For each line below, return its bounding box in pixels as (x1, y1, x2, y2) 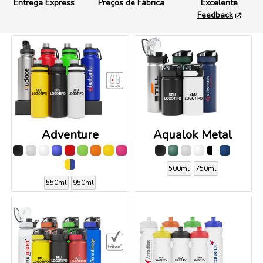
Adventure (41, 126, 99, 143)
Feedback (197, 9, 233, 21)
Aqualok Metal (153, 126, 232, 143)
